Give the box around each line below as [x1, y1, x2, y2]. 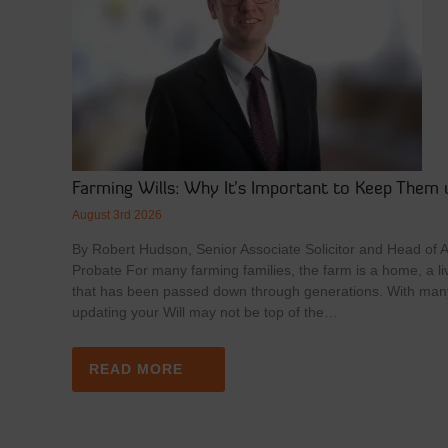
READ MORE [88, 360, 183, 377]
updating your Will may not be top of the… [71, 303, 338, 320]
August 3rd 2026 [71, 207, 162, 222]
